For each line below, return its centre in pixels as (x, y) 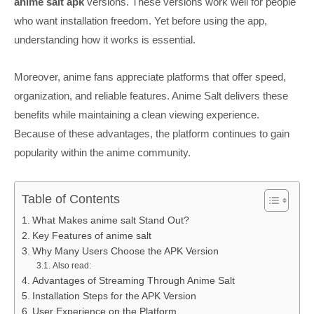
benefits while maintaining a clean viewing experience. (137, 115)
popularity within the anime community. (102, 153)
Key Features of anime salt (91, 235)
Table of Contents (71, 199)
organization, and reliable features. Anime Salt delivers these (151, 96)
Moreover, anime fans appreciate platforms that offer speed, (150, 77)
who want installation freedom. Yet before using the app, (141, 20)
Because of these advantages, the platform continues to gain (152, 134)
